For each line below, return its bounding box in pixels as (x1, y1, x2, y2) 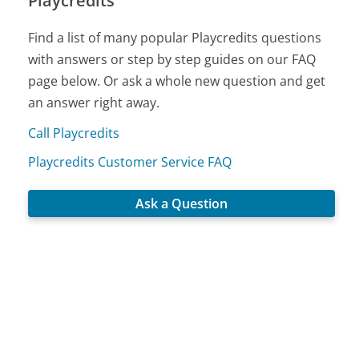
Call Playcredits (28, 123, 120, 142)
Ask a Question (135, 194, 228, 212)
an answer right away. (28, 93, 160, 111)
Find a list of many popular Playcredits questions (28, 28, 322, 46)
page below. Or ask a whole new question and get (28, 71, 326, 90)
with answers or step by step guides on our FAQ (28, 50, 317, 68)
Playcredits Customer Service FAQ (28, 152, 232, 171)
